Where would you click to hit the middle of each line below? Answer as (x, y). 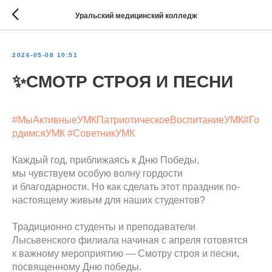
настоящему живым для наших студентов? (109, 200)
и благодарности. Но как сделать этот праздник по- (126, 187)
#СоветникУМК (101, 133)
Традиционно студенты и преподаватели (104, 227)
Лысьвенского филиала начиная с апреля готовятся (130, 240)
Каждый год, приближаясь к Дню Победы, (106, 160)
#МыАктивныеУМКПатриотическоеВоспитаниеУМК (128, 120)
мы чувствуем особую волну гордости (97, 173)
